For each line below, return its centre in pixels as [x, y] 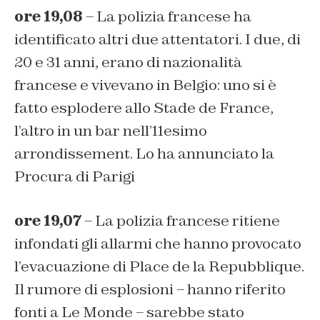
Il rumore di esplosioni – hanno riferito [150, 290]
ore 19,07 [48, 221]
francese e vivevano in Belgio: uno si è [145, 85]
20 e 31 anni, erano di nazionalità [128, 62]
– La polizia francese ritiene [181, 221]
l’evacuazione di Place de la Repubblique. [159, 267]
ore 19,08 [49, 17]
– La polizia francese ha [167, 17]
